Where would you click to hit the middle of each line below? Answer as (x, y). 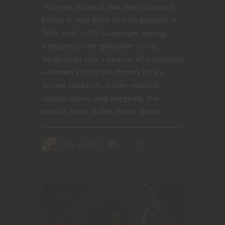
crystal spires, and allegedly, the (100, 98)
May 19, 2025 (81, 144)
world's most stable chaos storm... (104, 111)
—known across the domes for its (103, 72)
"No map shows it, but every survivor (108, 7)
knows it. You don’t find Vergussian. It (109, 20)
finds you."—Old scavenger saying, (104, 33)
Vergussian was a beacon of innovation (113, 59)
